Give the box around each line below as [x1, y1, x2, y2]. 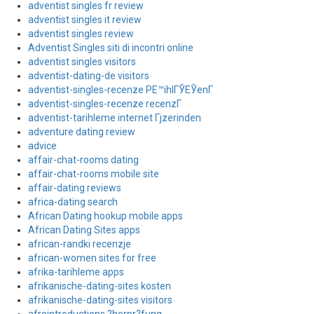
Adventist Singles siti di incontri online [28, 42, 193, 53]
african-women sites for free [28, 252, 156, 264]
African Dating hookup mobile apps [28, 210, 183, 221]
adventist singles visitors [28, 56, 136, 67]
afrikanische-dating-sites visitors [28, 294, 172, 306]
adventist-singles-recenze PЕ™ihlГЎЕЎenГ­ [28, 84, 213, 95]
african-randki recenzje [28, 238, 131, 250]
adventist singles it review [28, 14, 142, 25]
